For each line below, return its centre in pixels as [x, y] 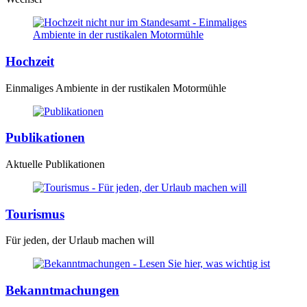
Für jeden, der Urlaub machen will [80, 241]
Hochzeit [30, 61]
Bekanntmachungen [62, 291]
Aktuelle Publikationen [55, 164]
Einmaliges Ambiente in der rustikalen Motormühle [116, 88]
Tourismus [35, 214]
